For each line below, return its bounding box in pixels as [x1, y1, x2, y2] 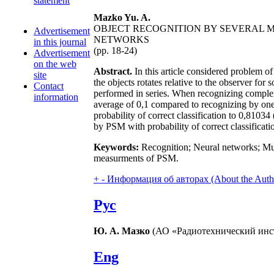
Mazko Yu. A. [94, 12, 150, 23]
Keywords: [94, 142, 139, 152]
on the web [34, 59, 76, 69]
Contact [34, 81, 64, 91]
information [34, 92, 78, 102]
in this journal [34, 37, 86, 47]
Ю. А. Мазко [94, 225, 150, 236]
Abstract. [94, 66, 132, 76]
